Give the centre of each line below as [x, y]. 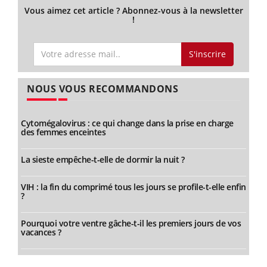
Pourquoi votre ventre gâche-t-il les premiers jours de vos [131, 223]
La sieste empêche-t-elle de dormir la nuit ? [103, 160]
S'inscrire [207, 54]
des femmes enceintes [63, 132]
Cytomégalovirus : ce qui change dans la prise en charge [127, 123]
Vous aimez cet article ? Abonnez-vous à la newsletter [133, 10]
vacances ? [41, 232]
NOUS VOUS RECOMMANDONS [103, 89]
